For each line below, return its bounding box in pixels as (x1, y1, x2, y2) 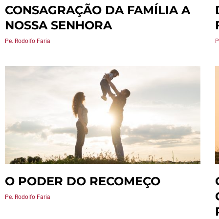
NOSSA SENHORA (5, 18, 112, 32)
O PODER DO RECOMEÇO (5, 174, 160, 188)
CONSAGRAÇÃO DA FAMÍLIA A (5, 3, 190, 17)
